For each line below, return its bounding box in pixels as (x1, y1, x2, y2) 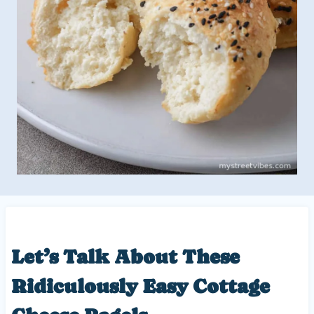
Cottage (192, 275, 270, 298)
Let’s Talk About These (11, 245, 240, 268)
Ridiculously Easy (11, 275, 193, 298)
